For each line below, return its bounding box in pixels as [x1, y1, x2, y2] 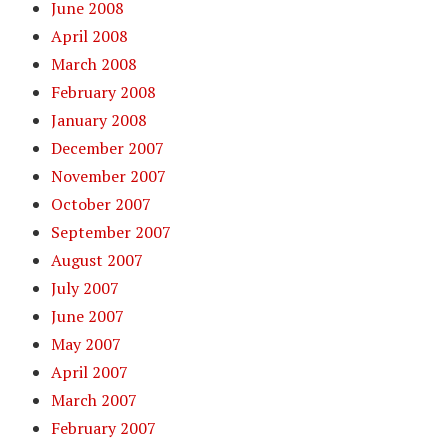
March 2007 [51, 389, 138, 411]
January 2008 [51, 109, 148, 131]
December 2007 [51, 137, 165, 159]
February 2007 [51, 417, 157, 439]
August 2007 [51, 249, 144, 271]
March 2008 [51, 53, 138, 75]
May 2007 [51, 333, 122, 355]
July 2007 [51, 277, 120, 299]
